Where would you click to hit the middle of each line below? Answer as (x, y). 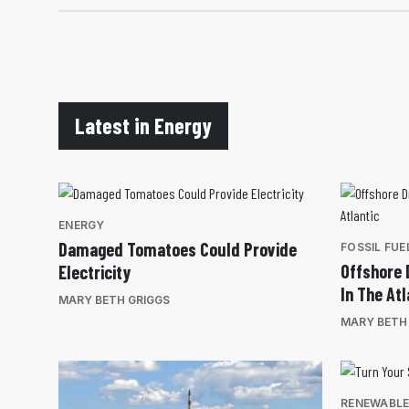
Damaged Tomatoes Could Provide (178, 249)
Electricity (94, 272)
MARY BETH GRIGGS (114, 300)
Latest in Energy (143, 126)
